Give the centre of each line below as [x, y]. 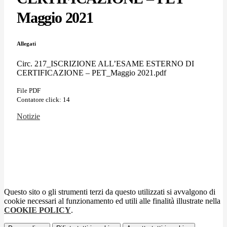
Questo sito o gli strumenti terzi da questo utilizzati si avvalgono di [110, 192]
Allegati [26, 43]
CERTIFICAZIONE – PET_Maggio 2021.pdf [91, 72]
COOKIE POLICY [37, 210]
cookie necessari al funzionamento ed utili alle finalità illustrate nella [112, 201]
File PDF [29, 90]
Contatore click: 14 [43, 99]
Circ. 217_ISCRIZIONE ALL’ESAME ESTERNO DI [105, 63]
